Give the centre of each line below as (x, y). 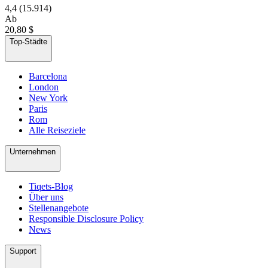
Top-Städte (28, 41)
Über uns (46, 197)
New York (48, 98)
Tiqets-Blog (51, 186)
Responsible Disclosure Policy (86, 218)
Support (23, 251)
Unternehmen (33, 151)
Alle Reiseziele (57, 130)
